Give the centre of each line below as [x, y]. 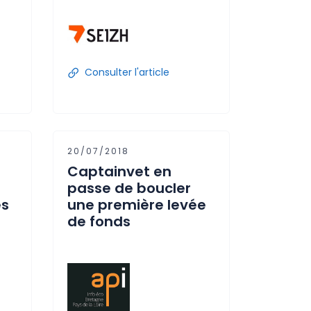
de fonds [99, 221]
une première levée [137, 205]
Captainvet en [119, 171]
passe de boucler [129, 188]
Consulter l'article [127, 72]
